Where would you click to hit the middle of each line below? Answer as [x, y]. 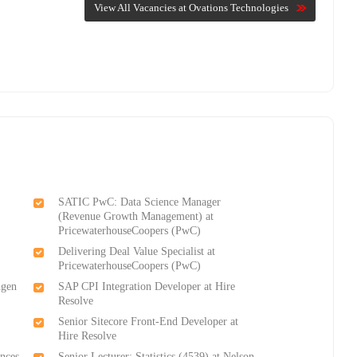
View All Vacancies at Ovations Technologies [191, 8]
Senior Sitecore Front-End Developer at [149, 322]
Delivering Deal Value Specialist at [137, 252]
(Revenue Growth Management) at [136, 217]
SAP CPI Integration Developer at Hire [147, 287]
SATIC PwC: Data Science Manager [140, 202]
